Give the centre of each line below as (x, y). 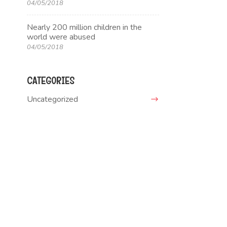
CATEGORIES (51, 81)
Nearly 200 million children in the (85, 27)
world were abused (61, 37)
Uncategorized (53, 99)
